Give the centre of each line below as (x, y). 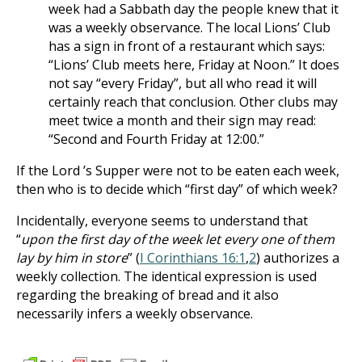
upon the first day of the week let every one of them (178, 239)
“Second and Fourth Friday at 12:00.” (156, 139)
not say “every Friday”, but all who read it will (183, 83)
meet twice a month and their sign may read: (182, 120)
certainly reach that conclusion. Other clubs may (193, 102)
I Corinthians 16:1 (193, 258)
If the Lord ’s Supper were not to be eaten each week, (178, 170)
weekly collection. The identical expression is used (166, 276)
